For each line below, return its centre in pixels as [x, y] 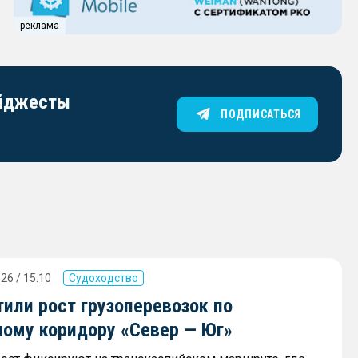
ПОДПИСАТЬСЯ [261, 114]
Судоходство [103, 278]
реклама [40, 25]
